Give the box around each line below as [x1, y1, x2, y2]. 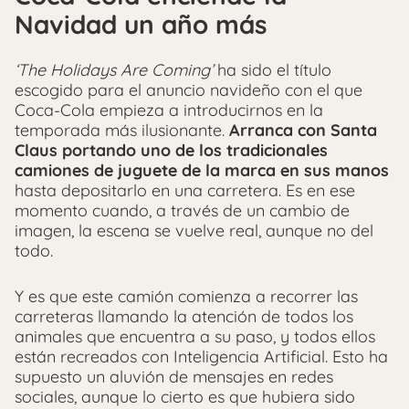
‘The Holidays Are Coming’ [15, 59, 213, 81]
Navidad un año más [15, 8, 267, 40]
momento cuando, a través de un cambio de [15, 200, 350, 222]
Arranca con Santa [229, 120, 377, 142]
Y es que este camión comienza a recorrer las [15, 286, 358, 308]
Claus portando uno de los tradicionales [15, 140, 328, 162]
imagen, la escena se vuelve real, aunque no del [15, 220, 373, 242]
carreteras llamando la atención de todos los [15, 306, 353, 328]
